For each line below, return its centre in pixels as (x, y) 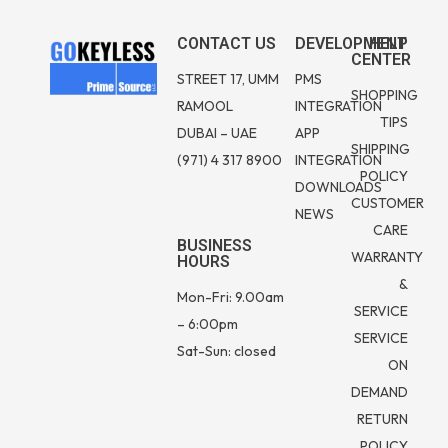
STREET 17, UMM (228, 79)
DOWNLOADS (338, 187)
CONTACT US (227, 44)
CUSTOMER (388, 203)
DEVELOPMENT (350, 44)
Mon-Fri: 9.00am (231, 297)
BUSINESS (215, 246)
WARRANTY (387, 257)
